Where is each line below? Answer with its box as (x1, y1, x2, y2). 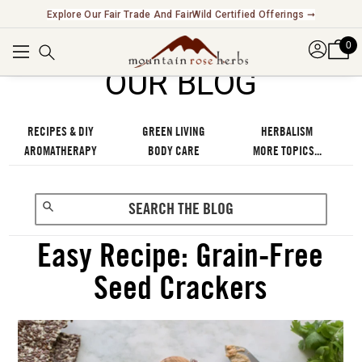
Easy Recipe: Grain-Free (37, 240, 324, 273)
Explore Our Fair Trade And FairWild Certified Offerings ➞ (46, 9, 316, 20)
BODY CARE (148, 145, 200, 158)
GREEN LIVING (142, 125, 206, 138)
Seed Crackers (93, 272, 267, 305)
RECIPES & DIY (27, 125, 95, 138)
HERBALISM (261, 125, 314, 138)
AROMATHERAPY (24, 145, 98, 158)
